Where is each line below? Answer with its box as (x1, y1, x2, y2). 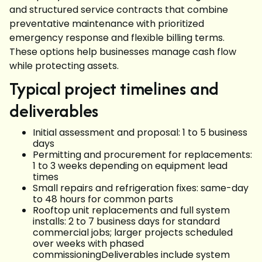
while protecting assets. (9, 59, 119, 73)
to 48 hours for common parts (33, 192, 173, 206)
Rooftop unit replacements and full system (33, 204, 230, 217)
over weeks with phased (33, 237, 144, 250)
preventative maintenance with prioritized (9, 17, 204, 30)
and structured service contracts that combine (9, 3, 228, 16)
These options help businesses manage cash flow (9, 45, 236, 58)
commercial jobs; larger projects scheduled (33, 226, 233, 239)
